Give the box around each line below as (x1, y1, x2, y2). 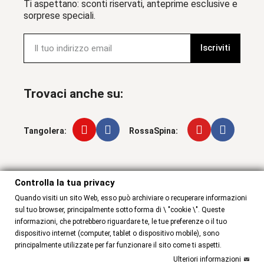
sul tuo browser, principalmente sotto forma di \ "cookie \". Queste (15, 206, 225, 214)
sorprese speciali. (24, 9, 95, 21)
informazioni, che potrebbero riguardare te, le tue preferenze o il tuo (15, 217, 227, 226)
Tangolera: (24, 126, 67, 136)
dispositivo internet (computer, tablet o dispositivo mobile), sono (15, 229, 219, 237)
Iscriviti (200, 42, 231, 54)
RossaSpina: (129, 126, 178, 136)
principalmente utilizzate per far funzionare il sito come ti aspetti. (15, 241, 222, 249)
